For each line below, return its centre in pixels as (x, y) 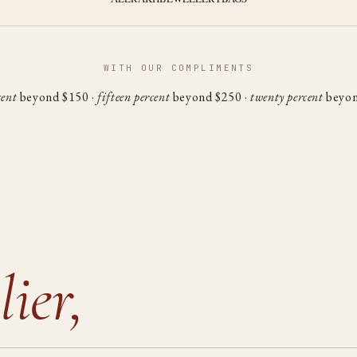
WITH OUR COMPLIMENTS (178, 67)
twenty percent (287, 96)
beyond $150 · (57, 96)
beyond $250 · (210, 96)
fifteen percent (134, 96)
